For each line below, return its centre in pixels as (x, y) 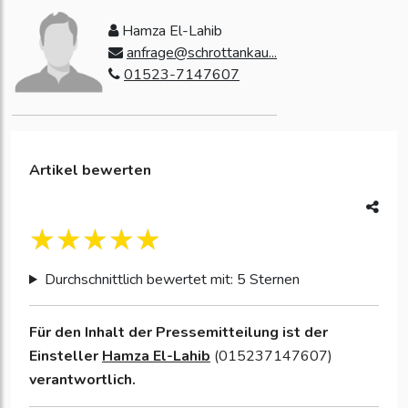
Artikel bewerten (90, 171)
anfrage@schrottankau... (202, 53)
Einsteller (66, 357)
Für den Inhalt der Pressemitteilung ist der (178, 333)
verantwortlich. (82, 380)
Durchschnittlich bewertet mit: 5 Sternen (172, 280)
